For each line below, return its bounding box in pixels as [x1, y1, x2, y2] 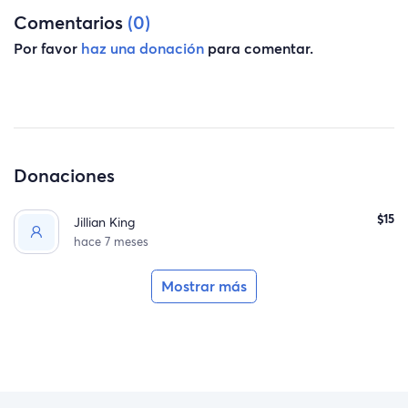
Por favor [14, 37, 81, 57]
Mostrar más [161, 276, 247, 295]
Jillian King [74, 213, 136, 231]
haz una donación [81, 37, 204, 57]
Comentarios [14, 9, 127, 36]
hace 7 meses [74, 233, 149, 250]
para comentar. [204, 37, 313, 57]
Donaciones [14, 161, 115, 188]
